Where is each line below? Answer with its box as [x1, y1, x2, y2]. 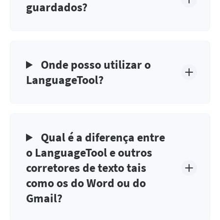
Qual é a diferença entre [38, 130, 165, 145]
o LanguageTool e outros [26, 145, 152, 160]
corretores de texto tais [26, 160, 146, 175]
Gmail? [26, 191, 62, 206]
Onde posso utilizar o [38, 57, 151, 72]
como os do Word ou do [26, 175, 146, 191]
